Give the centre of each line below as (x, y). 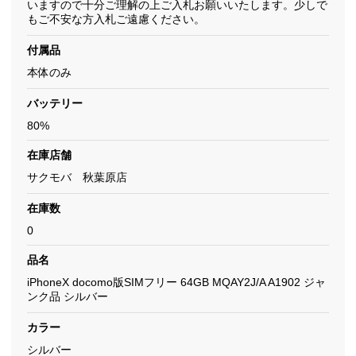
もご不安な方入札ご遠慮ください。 (116, 19)
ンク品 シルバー (68, 296)
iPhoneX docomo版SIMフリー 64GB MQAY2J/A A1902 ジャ (176, 282)
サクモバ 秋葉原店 (77, 177)
